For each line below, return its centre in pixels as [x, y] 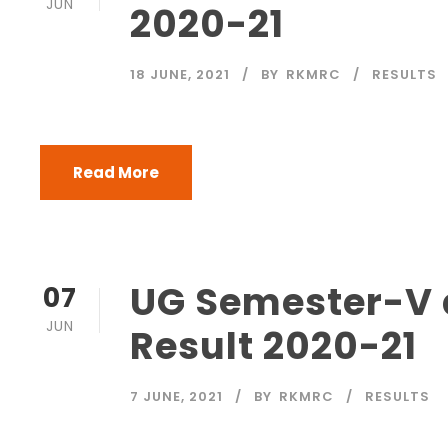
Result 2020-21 [273, 346]
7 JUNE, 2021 [176, 396]
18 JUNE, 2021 [180, 74]
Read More [116, 172]
